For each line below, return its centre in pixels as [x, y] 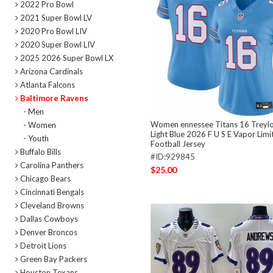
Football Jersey [178, 144]
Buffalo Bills [40, 152]
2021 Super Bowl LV [55, 18]
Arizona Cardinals [51, 72]
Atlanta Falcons [47, 85]
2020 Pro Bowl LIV [53, 31]
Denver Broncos [48, 232]
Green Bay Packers [53, 259]
